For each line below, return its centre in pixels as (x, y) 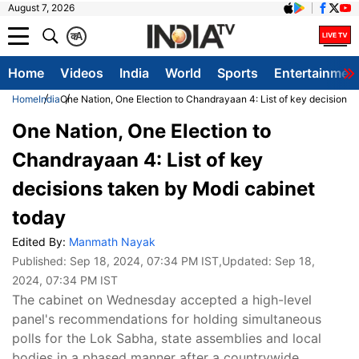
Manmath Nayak (112, 242)
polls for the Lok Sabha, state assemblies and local (167, 338)
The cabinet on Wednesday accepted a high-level (162, 300)
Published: (41, 261)
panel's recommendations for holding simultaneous (167, 319)
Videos (82, 73)
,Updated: (247, 261)
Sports (238, 73)
